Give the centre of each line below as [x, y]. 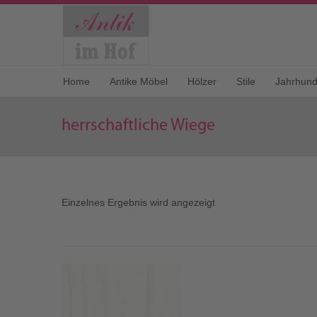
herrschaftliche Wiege [138, 126]
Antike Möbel [139, 82]
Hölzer [202, 82]
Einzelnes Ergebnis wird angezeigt [138, 203]
